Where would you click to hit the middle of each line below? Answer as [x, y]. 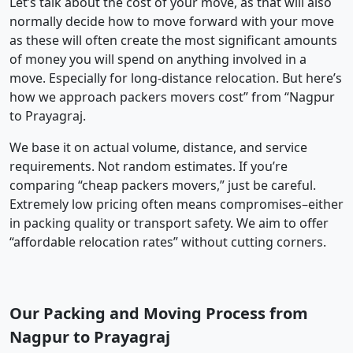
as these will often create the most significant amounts [173, 40]
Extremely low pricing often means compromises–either [176, 204]
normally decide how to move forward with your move [172, 21]
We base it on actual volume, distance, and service [158, 147]
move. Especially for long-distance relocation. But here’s [176, 78]
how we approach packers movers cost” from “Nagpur [172, 97]
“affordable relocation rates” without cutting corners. [168, 242]
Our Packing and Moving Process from [159, 313]
